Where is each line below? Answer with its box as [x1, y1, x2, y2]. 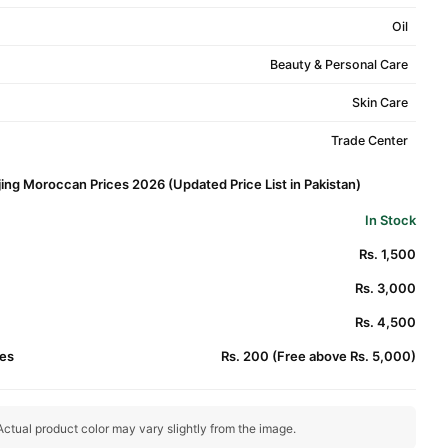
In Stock [365, 212, 416, 228]
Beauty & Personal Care [269, 57, 408, 72]
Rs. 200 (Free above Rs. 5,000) [221, 348, 416, 364]
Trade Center [330, 133, 408, 148]
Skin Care [351, 95, 408, 110]
